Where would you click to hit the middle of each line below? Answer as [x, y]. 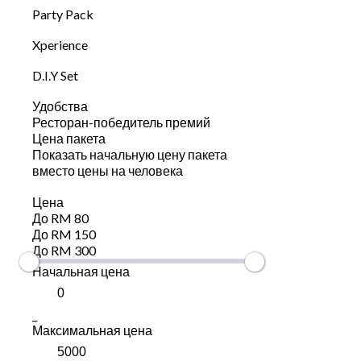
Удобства [60, 106]
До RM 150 [64, 234]
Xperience [60, 45]
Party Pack [63, 15]
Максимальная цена [92, 330]
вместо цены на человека [108, 171]
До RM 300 [64, 251]
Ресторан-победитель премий [121, 122]
